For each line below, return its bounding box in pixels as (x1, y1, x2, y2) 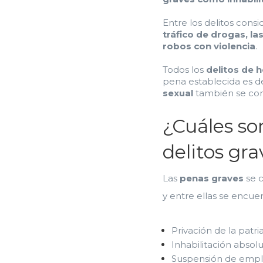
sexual (163, 87, 195, 99)
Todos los (163, 64, 206, 76)
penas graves (180, 173, 244, 184)
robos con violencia (163, 41, 255, 52)
